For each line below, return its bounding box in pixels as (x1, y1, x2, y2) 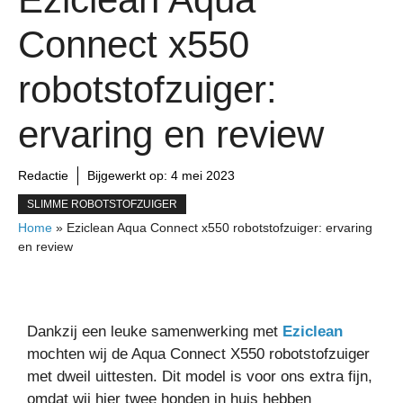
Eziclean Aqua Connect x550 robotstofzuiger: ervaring (67, 219, 372, 235)
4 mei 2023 (171, 167, 235, 183)
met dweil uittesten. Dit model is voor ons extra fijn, (27, 367, 372, 385)
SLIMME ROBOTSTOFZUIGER (27, 197, 177, 210)
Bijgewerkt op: (87, 167, 171, 183)
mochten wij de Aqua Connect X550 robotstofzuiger (27, 345, 370, 363)
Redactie (18, 167, 68, 183)
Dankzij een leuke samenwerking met (27, 322, 282, 340)
